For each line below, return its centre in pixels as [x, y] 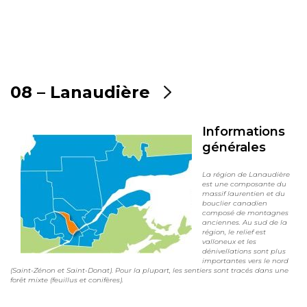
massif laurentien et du [244, 194]
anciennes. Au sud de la [245, 223]
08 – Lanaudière [80, 92]
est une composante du [244, 184]
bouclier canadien [235, 204]
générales [234, 147]
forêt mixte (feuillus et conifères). [67, 280]
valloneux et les [229, 242]
